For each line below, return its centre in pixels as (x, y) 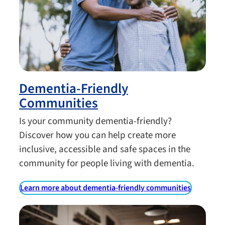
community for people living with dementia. (107, 163)
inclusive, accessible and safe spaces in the (105, 149)
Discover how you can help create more (97, 135)
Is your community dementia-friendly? (95, 121)
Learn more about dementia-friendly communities (105, 188)
